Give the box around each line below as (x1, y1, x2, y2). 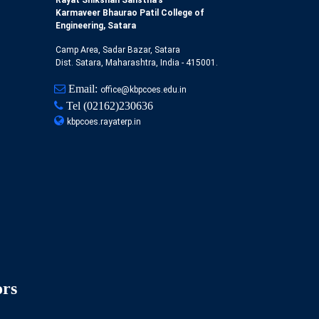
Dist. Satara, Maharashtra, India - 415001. (56, 58, 219, 68)
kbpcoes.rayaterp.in (66, 117, 141, 127)
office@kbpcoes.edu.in (100, 85, 187, 95)
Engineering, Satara (56, 21, 137, 31)
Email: (65, 83, 100, 95)
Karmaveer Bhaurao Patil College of (56, 8, 205, 19)
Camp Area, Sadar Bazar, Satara (56, 45, 181, 56)
